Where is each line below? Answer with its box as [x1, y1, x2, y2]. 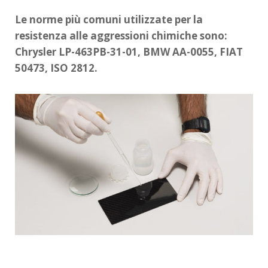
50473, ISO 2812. [15, 60, 98, 75]
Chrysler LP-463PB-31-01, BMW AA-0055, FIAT [15, 44, 243, 59]
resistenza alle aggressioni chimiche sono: [15, 28, 227, 42]
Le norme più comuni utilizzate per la [15, 12, 203, 26]
